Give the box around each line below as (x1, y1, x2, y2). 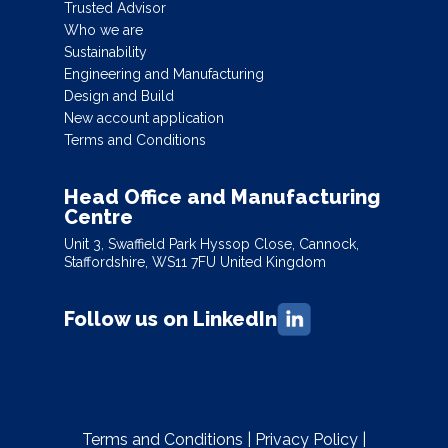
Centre (64, 204, 133, 229)
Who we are (64, 21, 143, 38)
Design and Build (64, 87, 174, 104)
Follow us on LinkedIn (64, 307, 277, 332)
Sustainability (64, 43, 147, 60)
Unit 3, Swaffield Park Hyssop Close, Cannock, (64, 235, 359, 252)
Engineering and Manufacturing (64, 65, 264, 82)
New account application (64, 109, 224, 126)
